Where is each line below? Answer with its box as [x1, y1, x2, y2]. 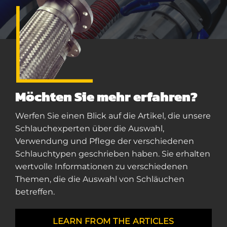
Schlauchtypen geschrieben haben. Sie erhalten [15, 149, 210, 159]
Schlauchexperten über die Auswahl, [15, 124, 164, 134]
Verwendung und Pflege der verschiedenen [15, 136, 194, 146]
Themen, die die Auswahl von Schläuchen [15, 174, 184, 184]
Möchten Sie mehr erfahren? [15, 86, 198, 107]
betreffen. [15, 187, 55, 197]
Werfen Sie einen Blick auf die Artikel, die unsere [15, 111, 211, 121]
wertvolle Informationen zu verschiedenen [15, 162, 188, 172]
